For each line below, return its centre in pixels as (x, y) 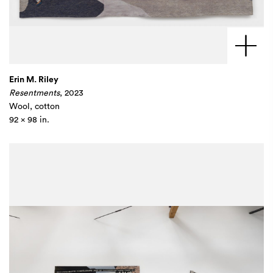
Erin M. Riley (34, 80)
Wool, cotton (34, 107)
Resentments (34, 93)
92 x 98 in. (29, 120)
